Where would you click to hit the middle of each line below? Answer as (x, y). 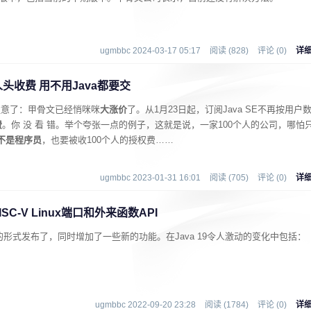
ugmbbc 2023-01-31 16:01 (150, 178)
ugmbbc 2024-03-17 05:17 (150, 51)
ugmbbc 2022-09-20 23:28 (145, 305)
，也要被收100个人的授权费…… (108, 140)
